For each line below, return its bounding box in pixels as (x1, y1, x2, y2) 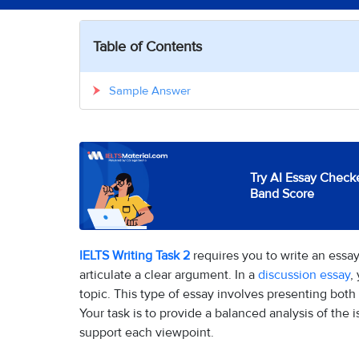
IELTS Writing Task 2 (79, 246, 190, 263)
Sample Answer (109, 82, 191, 97)
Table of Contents (93, 36, 202, 54)
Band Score (249, 184, 314, 201)
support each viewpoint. (79, 323, 214, 340)
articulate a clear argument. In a (79, 265, 258, 282)
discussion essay (258, 265, 350, 282)
